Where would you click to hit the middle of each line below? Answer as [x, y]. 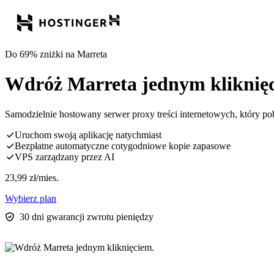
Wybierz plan [31, 198]
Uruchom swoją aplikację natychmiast [88, 135]
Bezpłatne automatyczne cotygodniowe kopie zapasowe [123, 146]
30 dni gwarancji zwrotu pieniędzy [87, 217]
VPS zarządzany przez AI [65, 157]
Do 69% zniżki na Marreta [56, 54]
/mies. [47, 177]
